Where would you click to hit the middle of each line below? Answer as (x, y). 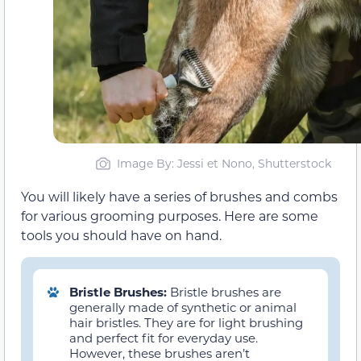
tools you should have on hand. (121, 235)
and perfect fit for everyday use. (164, 338)
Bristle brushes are (226, 292)
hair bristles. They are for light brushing (186, 323)
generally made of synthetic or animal (183, 307)
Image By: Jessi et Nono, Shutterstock (224, 164)
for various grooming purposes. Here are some (170, 216)
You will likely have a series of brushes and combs (179, 197)
